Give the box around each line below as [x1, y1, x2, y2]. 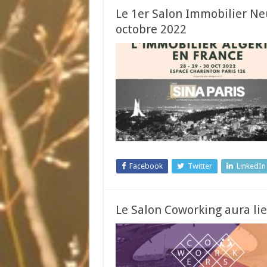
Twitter [187, 162, 212, 170]
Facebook [129, 162, 163, 170]
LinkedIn [236, 162, 266, 170]
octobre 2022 [115, 22, 187, 36]
